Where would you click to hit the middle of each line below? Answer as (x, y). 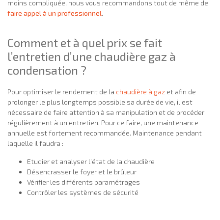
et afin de (180, 91)
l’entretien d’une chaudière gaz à (92, 56)
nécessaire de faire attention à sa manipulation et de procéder (106, 112)
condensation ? (47, 70)
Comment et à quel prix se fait (85, 42)
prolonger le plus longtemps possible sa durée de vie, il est (100, 102)
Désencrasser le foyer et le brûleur (82, 171)
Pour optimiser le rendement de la (62, 91)
